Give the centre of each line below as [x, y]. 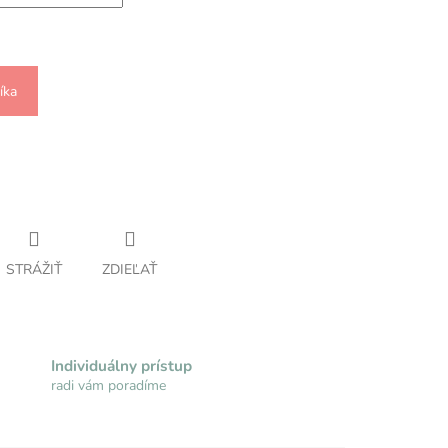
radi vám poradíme [108, 385]
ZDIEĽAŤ [129, 270]
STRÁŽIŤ [34, 270]
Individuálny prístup [121, 365]
